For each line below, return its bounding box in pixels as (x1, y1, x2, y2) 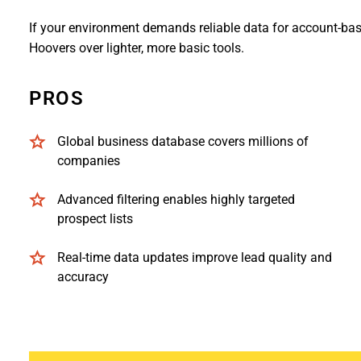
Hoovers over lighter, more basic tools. (29, 40, 244, 55)
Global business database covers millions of (57, 134, 309, 148)
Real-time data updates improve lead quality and (57, 250, 332, 264)
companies (57, 153, 120, 168)
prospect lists (57, 211, 133, 226)
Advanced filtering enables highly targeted (57, 192, 295, 206)
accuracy (57, 269, 109, 284)
